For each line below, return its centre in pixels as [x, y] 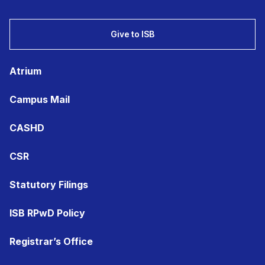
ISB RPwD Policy [47, 213]
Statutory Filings [49, 185]
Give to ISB [132, 34]
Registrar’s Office [51, 241]
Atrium [25, 71]
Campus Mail [40, 99]
